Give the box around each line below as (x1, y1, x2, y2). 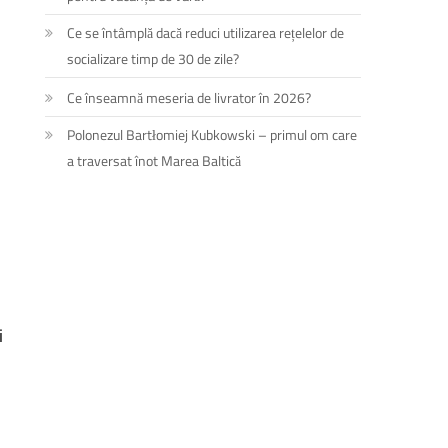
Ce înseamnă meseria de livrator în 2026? (67, 86, 312, 108)
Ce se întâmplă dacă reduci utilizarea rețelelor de (67, 21, 345, 43)
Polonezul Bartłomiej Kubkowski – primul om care (67, 123, 358, 145)
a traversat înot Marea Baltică (67, 149, 242, 171)
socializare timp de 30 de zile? (67, 47, 240, 69)
